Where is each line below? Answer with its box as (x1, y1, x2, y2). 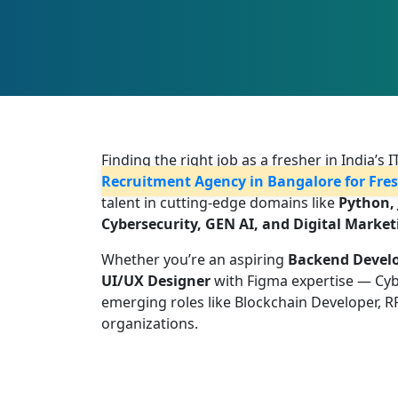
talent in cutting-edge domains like (101, 193, 338, 212)
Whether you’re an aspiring (101, 250, 288, 269)
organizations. (101, 314, 198, 333)
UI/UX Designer (101, 271, 211, 291)
